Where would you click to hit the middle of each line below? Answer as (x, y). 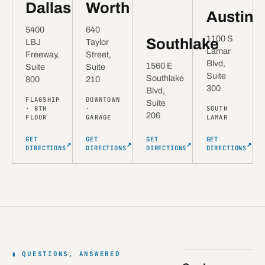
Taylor (98, 42)
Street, (99, 54)
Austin (230, 17)
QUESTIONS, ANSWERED (71, 253)
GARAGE (99, 117)
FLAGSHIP (43, 99)
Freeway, (43, 54)
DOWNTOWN (103, 99)
